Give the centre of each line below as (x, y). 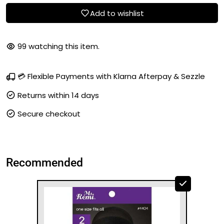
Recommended (44, 163)
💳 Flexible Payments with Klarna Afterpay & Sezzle (111, 76)
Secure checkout (49, 114)
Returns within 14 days (58, 95)
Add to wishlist (117, 13)
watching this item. (64, 46)
